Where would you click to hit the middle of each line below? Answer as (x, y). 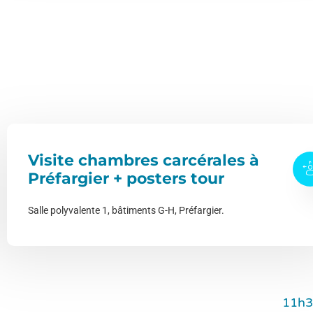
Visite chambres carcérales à (144, 160)
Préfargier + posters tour (126, 178)
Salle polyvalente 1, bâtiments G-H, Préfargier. (126, 210)
